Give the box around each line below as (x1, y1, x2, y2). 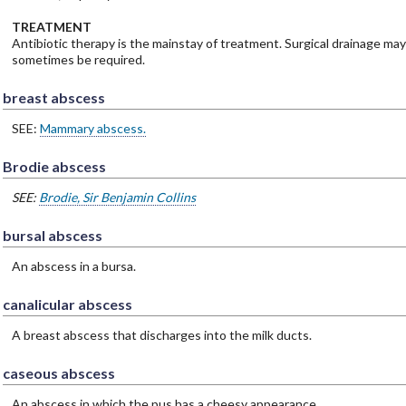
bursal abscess (2, 226, 102, 244)
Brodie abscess (2, 157, 106, 175)
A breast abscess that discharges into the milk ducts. (11, 326, 312, 343)
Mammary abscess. (39, 120, 146, 136)
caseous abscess (2, 363, 115, 382)
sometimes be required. (11, 51, 145, 67)
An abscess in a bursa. (11, 257, 136, 274)
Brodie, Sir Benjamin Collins (38, 188, 196, 205)
